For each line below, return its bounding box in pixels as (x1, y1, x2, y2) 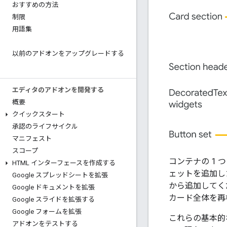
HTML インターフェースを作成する (12, 159, 116, 167)
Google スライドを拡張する (12, 196, 95, 203)
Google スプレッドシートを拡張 (12, 171, 108, 179)
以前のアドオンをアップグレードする (12, 50, 124, 57)
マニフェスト (12, 135, 52, 142)
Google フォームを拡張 (12, 208, 82, 215)
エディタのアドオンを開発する (12, 86, 104, 94)
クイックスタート (12, 110, 65, 118)
